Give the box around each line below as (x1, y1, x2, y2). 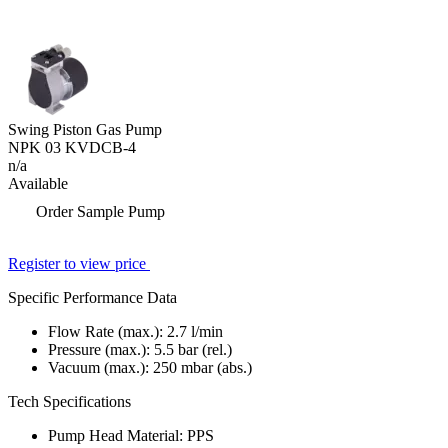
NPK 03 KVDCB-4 (8, 139, 136, 157)
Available (8, 175, 68, 193)
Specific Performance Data (8, 289, 177, 307)
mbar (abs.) (181, 359, 252, 377)
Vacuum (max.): (48, 359, 153, 377)
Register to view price (8, 255, 146, 273)
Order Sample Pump (36, 203, 165, 221)
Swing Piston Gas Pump (8, 121, 162, 139)
